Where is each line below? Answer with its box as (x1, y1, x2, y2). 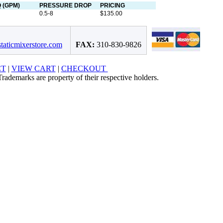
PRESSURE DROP (39, 1, 92, 9)
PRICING (100, 1, 125, 9)
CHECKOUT (61, 64, 108, 73)
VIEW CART (11, 64, 56, 73)
